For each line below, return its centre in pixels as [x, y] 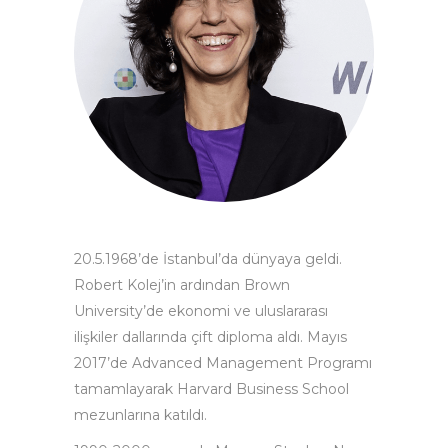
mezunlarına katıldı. [140, 415]
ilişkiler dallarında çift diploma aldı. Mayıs [210, 337]
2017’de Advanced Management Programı [223, 363]
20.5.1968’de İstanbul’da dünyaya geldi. [208, 259]
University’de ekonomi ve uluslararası [201, 311]
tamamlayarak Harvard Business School [211, 389]
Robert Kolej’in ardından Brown [182, 285]
